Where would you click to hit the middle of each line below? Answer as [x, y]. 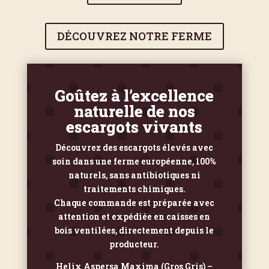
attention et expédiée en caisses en [134, 216]
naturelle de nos [134, 111]
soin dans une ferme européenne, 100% [134, 161]
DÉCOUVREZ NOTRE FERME [134, 36]
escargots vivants [134, 126]
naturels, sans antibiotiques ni [134, 175]
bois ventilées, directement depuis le [134, 230]
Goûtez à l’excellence [134, 95]
